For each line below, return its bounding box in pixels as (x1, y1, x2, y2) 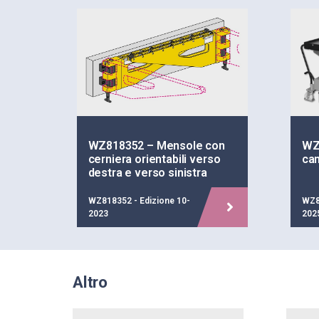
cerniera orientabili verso (88, 152, 221, 167)
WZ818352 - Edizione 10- (88, 196, 190, 206)
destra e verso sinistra (88, 166, 207, 180)
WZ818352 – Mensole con (88, 139, 225, 153)
